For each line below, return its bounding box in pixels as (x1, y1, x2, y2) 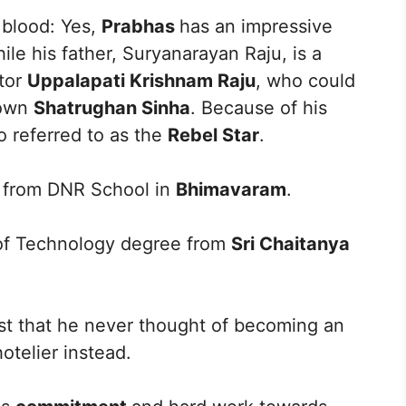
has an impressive (179, 14, 333, 37)
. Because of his (190, 96, 327, 119)
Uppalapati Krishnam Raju (27, 69, 256, 92)
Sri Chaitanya (231, 232, 350, 255)
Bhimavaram (176, 178, 286, 200)
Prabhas (101, 14, 179, 37)
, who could (256, 69, 355, 92)
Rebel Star (168, 123, 259, 146)
